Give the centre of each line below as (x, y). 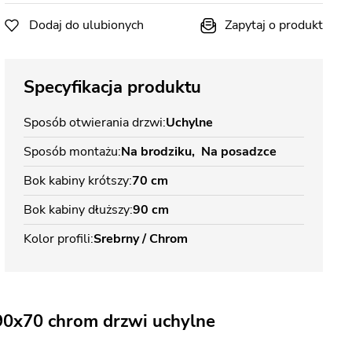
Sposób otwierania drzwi (93, 123)
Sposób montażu (71, 152)
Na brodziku (156, 152)
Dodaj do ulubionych (86, 25)
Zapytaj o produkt (274, 25)
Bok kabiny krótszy (76, 181)
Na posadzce (239, 152)
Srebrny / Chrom (141, 239)
